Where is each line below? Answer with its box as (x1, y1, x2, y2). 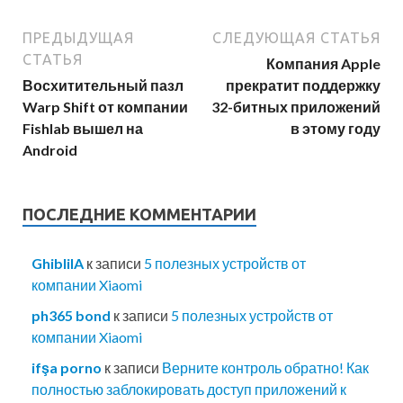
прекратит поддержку (226, 76, 381, 94)
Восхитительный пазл (22, 76, 184, 94)
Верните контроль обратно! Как (162, 359, 369, 376)
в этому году (291, 120, 381, 137)
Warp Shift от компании (22, 98, 188, 115)
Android (22, 141, 77, 158)
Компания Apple (266, 55, 381, 72)
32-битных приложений (211, 98, 381, 115)
